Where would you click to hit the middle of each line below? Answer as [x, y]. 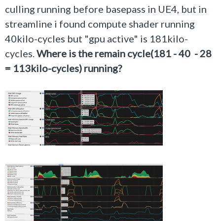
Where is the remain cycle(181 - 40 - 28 [124, 53]
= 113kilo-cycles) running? [63, 68]
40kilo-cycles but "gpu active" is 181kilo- [96, 38]
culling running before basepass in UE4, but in [106, 9]
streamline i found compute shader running [100, 24]
